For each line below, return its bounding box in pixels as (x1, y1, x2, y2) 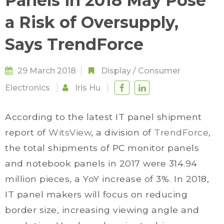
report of (5, 127, 48, 137)
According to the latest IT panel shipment (5, 111, 202, 122)
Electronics (5, 82, 50, 92)
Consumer (138, 66, 180, 75)
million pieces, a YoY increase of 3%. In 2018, (5, 173, 209, 184)
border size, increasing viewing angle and (5, 204, 199, 215)
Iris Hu (75, 82, 100, 92)
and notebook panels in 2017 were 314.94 (5, 158, 197, 168)
